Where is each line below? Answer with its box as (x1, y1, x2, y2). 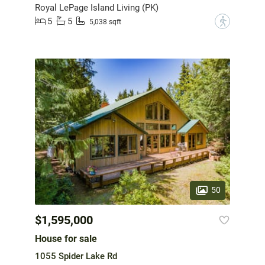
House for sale (35, 233, 97, 245)
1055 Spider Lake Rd (35, 251, 117, 262)
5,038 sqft (89, 18, 121, 27)
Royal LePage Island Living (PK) (35, 2, 159, 13)
